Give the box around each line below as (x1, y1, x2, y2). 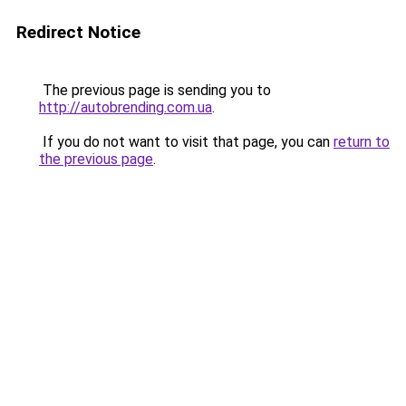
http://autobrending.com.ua (39, 99, 212, 116)
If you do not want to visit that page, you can (39, 133, 333, 150)
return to (333, 133, 390, 150)
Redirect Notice (16, 22, 140, 43)
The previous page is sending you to (39, 82, 271, 99)
